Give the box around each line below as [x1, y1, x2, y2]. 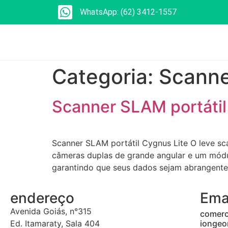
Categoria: [52, 64, 159, 89]
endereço [10, 189, 74, 207]
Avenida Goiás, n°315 [10, 206, 92, 217]
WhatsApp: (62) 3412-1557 [80, 7, 177, 17]
